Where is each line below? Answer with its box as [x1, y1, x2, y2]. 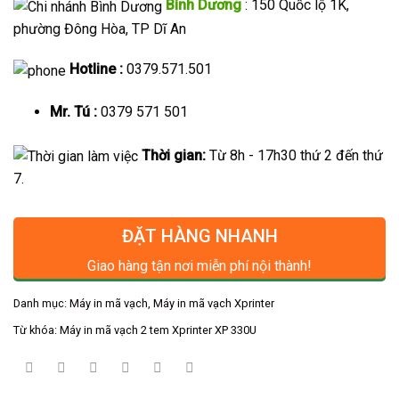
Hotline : [69, 61, 126, 78]
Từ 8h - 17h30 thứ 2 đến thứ [209, 146, 383, 164]
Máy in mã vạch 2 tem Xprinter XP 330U [60, 322, 256, 337]
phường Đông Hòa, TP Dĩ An [13, 20, 186, 37]
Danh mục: [13, 296, 69, 310]
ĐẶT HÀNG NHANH [121, 224, 278, 247]
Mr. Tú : [49, 102, 97, 120]
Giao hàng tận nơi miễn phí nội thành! [87, 256, 312, 274]
